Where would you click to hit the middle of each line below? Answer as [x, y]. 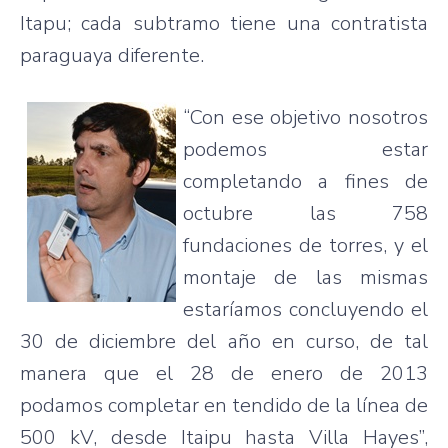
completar [153, 405]
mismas [394, 277]
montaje [219, 277]
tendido [267, 405]
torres [356, 245]
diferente [159, 55]
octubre [218, 213]
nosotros [388, 117]
